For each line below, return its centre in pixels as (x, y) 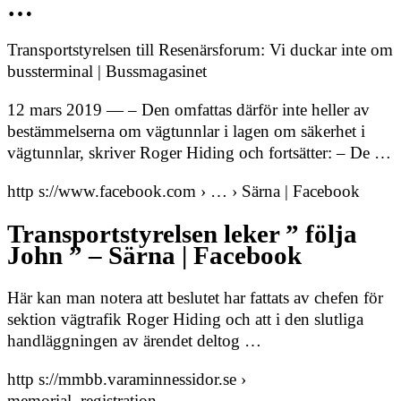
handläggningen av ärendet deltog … (134, 341)
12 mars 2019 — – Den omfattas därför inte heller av (188, 110)
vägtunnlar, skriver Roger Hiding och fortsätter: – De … (199, 153)
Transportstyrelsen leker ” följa (182, 234)
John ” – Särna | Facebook (154, 255)
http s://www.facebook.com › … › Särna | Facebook (183, 192)
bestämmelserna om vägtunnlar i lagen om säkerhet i (186, 132)
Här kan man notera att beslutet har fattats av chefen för (195, 298)
